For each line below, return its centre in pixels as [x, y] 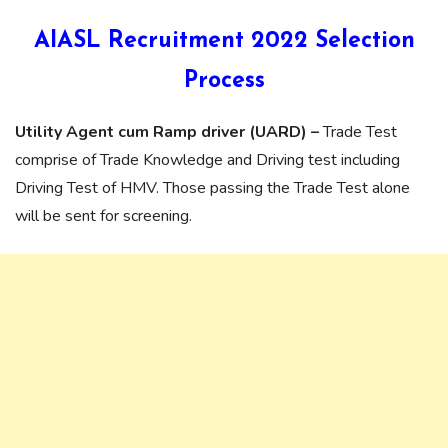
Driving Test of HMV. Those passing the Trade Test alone [212, 187]
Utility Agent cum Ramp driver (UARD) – [169, 131]
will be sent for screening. [103, 215]
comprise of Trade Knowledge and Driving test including [207, 159]
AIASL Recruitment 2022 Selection [224, 41]
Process [224, 81]
